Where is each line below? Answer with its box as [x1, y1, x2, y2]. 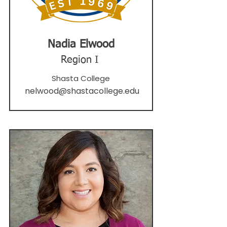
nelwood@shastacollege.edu [24, 85, 139, 97]
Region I [60, 55, 98, 65]
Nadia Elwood [48, 39, 115, 50]
